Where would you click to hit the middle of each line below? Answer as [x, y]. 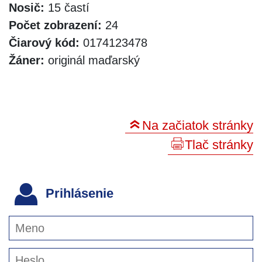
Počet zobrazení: [55, 25]
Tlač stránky [219, 144]
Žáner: [27, 60]
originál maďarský [92, 60]
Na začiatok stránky [198, 125]
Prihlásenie [78, 194]
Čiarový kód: [44, 42]
